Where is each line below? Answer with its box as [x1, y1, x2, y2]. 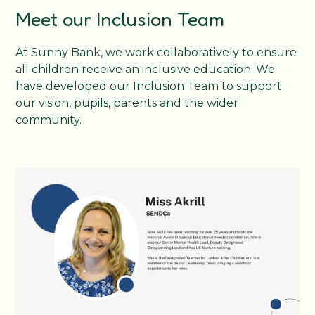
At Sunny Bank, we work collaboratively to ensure [15, 46, 297, 60]
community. [15, 113, 85, 127]
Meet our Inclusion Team [15, 8, 225, 31]
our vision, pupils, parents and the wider [15, 96, 239, 110]
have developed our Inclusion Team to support [15, 79, 283, 94]
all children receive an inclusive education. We [15, 63, 276, 77]
